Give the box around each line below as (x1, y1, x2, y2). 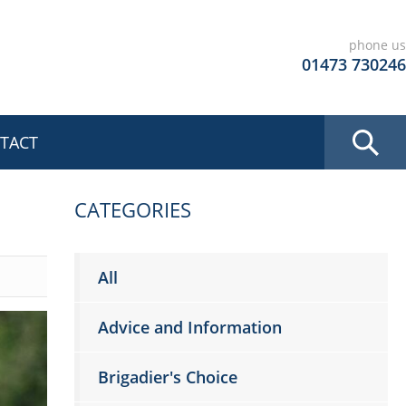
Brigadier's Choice (98, 366, 238, 388)
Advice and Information (98, 316, 283, 338)
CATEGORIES (74, 196, 192, 223)
